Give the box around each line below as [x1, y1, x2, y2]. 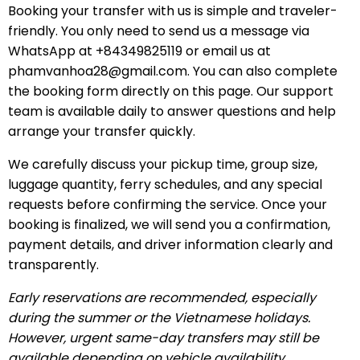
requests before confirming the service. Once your [7, 194, 327, 214]
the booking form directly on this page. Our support [7, 81, 333, 100]
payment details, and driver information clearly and [7, 235, 333, 254]
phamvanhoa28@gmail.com [7, 61, 187, 80]
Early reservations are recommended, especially [7, 288, 316, 307]
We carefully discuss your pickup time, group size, [7, 154, 317, 174]
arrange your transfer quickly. [7, 121, 195, 141]
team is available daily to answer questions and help [7, 101, 336, 121]
